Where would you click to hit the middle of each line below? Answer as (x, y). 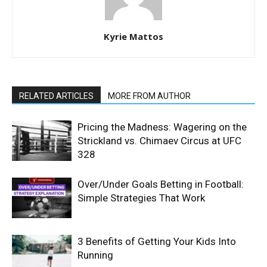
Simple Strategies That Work (141, 198)
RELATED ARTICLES (56, 96)
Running (95, 255)
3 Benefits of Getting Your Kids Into (157, 241)
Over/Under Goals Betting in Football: (161, 184)
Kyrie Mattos (133, 36)
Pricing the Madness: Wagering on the (162, 127)
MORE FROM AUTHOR (149, 96)
